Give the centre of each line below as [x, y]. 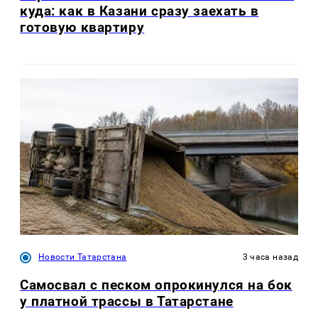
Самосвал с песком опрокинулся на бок [156, 285]
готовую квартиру [82, 28]
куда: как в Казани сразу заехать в [139, 11]
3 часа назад [270, 257]
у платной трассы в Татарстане [127, 301]
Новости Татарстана [83, 257]
